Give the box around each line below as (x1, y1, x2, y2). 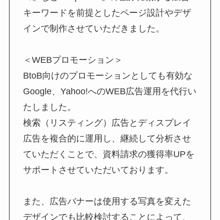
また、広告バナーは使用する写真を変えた (23, 196, 191, 206)
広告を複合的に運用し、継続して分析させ (23, 133, 191, 143)
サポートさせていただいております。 (23, 165, 173, 175)
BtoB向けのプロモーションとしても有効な (23, 70, 192, 81)
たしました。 (23, 102, 76, 112)
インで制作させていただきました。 (23, 23, 165, 33)
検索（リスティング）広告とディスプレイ (23, 117, 191, 128)
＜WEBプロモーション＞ (23, 55, 123, 65)
